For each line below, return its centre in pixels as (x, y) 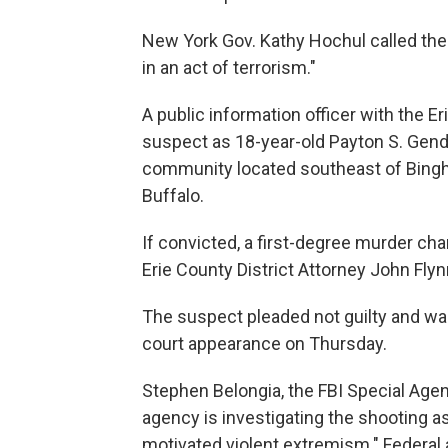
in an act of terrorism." (229, 67)
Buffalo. (173, 195)
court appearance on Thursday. (264, 343)
